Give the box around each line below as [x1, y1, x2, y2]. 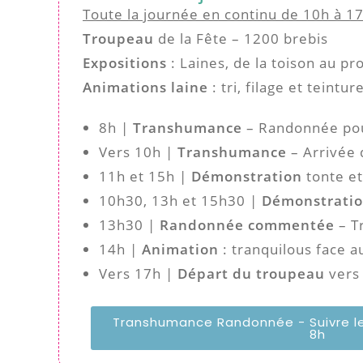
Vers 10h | [99, 142, 177, 161]
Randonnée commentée [160, 215, 335, 234]
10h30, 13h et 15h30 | [99, 190, 258, 210]
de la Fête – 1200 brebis [154, 28, 328, 48]
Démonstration [191, 166, 302, 186]
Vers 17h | [99, 263, 177, 283]
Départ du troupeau [177, 263, 325, 283]
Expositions [83, 53, 167, 72]
